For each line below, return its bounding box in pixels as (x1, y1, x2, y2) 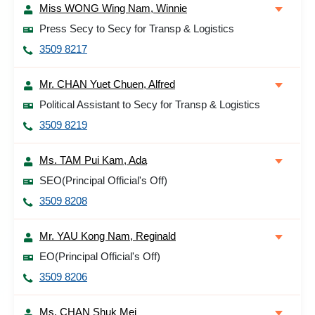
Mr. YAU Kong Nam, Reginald (39, 230, 176, 242)
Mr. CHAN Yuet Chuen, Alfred (39, 78, 175, 90)
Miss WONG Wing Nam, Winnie (39, 2, 187, 14)
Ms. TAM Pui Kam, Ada (39, 154, 147, 166)
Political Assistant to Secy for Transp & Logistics (39, 98, 260, 110)
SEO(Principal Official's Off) (39, 174, 167, 186)
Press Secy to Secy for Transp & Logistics (39, 22, 234, 34)
